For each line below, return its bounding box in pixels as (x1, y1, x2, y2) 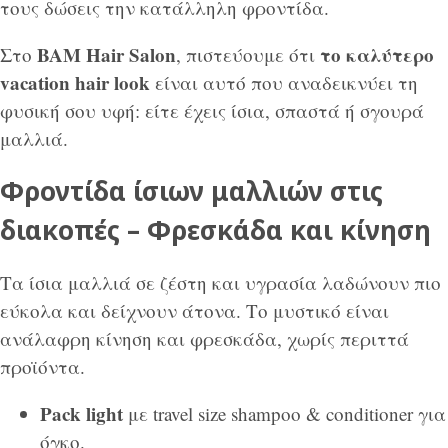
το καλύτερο (320, 41, 434, 68)
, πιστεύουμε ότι (176, 42, 320, 67)
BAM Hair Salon (37, 41, 176, 68)
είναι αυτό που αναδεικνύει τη (155, 70, 418, 95)
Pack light (40, 400, 123, 427)
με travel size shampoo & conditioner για (123, 401, 446, 426)
